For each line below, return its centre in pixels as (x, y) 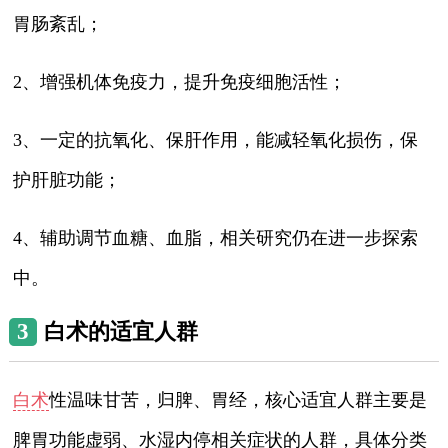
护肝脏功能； (67, 179)
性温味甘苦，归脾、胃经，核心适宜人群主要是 (238, 399)
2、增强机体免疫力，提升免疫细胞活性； (180, 81)
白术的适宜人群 (120, 331)
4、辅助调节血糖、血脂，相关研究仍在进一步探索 (216, 237)
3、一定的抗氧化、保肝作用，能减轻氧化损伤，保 (216, 139)
